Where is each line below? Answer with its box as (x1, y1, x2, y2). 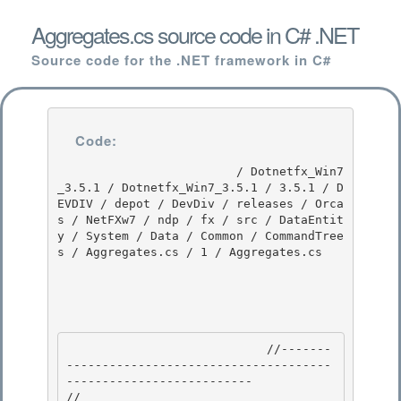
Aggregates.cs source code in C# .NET (31, 18, 358, 50)
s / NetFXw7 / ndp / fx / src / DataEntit (56, 212, 344, 226)
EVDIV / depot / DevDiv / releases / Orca (56, 196, 344, 210)
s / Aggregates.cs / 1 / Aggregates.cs (56, 244, 322, 259)
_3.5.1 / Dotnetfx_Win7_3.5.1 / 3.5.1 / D (56, 180, 344, 194)
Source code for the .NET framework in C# (31, 50, 331, 70)
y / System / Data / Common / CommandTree (56, 228, 344, 243)
